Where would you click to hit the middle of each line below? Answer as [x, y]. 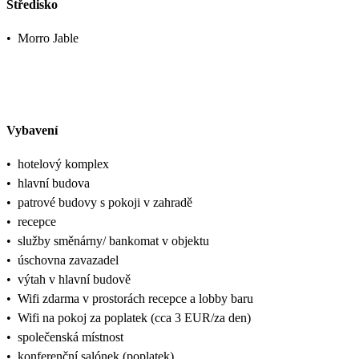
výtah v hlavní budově [74, 279]
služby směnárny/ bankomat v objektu [113, 240]
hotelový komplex [63, 163]
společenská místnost [71, 337]
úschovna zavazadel [68, 260]
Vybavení [32, 130]
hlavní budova [54, 183]
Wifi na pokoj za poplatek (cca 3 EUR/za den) [134, 317]
